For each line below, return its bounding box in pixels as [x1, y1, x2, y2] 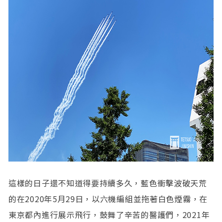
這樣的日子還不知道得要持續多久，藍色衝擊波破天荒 [8, 176, 207, 189]
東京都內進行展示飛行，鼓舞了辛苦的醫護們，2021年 [8, 208, 210, 221]
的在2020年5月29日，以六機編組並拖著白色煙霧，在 [8, 192, 208, 205]
